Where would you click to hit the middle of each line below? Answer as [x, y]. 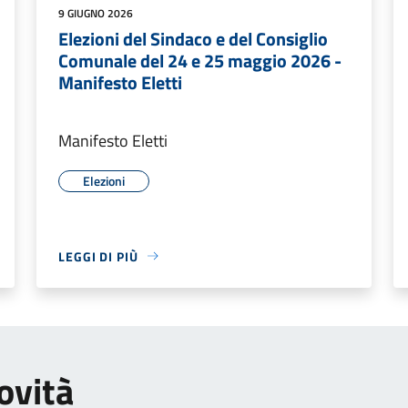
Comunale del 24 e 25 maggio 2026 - [200, 60]
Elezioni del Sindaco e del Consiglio [193, 38]
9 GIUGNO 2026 [96, 13]
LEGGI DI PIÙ [98, 256]
